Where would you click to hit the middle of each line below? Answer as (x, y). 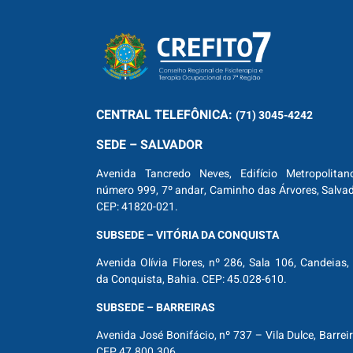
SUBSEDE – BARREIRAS (156, 307)
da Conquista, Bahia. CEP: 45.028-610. (191, 280)
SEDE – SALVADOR (151, 145)
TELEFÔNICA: (193, 115)
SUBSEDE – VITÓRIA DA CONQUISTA (188, 235)
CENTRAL (124, 115)
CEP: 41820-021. (137, 207)
